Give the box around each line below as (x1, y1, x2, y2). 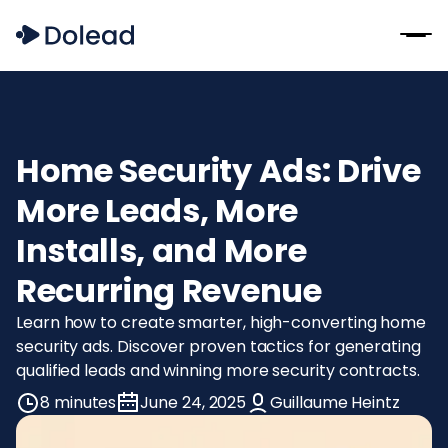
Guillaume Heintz (270, 390, 400, 414)
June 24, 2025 (140, 390, 247, 414)
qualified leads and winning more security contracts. (16, 358, 420, 382)
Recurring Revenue (16, 267, 322, 313)
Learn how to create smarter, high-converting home (16, 310, 427, 334)
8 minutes (40, 390, 117, 414)
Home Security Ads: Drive (16, 147, 421, 193)
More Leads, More (16, 187, 298, 233)
